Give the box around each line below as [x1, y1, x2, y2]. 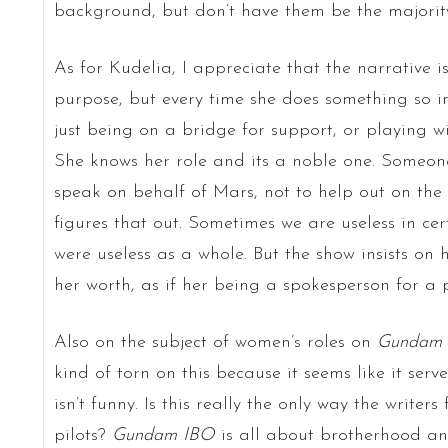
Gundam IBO [111, 425, 215, 445]
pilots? [53, 425, 112, 445]
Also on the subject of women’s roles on [53, 332, 377, 352]
